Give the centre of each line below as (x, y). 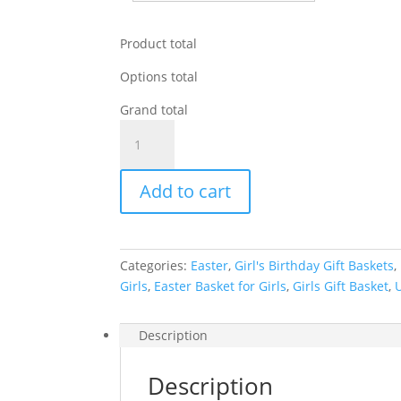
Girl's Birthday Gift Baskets (315, 266)
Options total (159, 77)
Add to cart (186, 192)
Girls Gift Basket (341, 286)
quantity (145, 192)
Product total (159, 44)
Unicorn (143, 130)
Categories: (156, 266)
